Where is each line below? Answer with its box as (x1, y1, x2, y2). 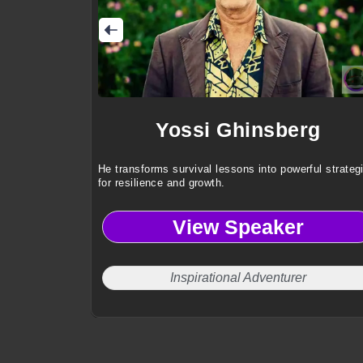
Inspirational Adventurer (170, 271, 306, 285)
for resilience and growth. (98, 177, 225, 190)
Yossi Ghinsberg (156, 118, 321, 142)
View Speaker (173, 215, 304, 238)
